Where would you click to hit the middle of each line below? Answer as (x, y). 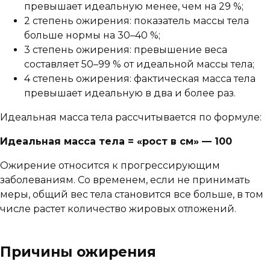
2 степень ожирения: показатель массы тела (137, 20)
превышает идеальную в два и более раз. (130, 93)
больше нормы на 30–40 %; (92, 35)
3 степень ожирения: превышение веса (126, 49)
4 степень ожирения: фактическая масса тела (140, 78)
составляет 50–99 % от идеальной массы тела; (139, 64)
